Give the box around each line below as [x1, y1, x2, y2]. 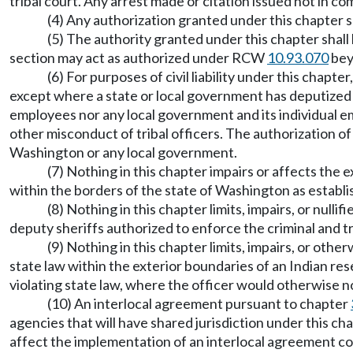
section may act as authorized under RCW [9, 48, 267, 66]
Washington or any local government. [9, 143, 237, 161]
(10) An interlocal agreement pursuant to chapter [47, 294, 351, 312]
